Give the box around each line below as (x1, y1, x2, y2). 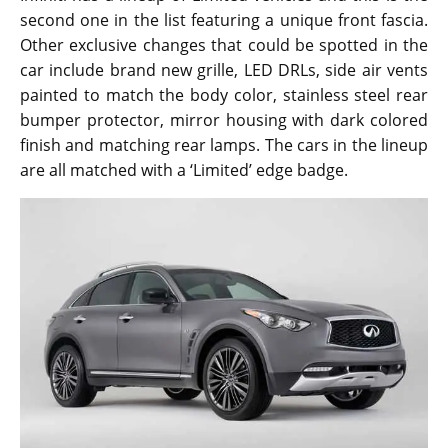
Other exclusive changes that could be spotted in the (20, 34, 428, 57)
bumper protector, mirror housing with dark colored (20, 109, 428, 132)
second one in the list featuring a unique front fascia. (20, 9, 428, 32)
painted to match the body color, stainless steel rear (20, 84, 428, 107)
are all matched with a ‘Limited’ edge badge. (20, 159, 348, 182)
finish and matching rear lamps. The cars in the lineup (20, 134, 428, 157)
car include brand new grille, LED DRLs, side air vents (20, 59, 428, 82)
